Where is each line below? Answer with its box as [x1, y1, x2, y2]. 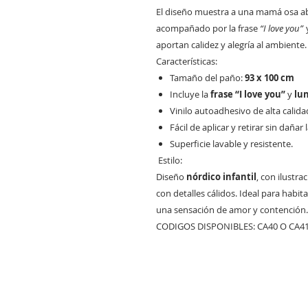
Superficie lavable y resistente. [170, 137, 293, 151]
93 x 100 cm [245, 71, 294, 85]
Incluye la [170, 88, 210, 101]
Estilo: [156, 154, 182, 167]
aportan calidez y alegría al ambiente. [156, 38, 307, 52]
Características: [156, 55, 217, 68]
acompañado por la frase [156, 22, 260, 35]
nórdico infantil [186, 170, 256, 184]
